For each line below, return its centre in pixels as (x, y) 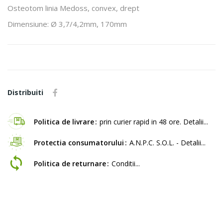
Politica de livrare (64, 121)
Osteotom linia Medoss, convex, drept (73, 8)
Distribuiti (25, 92)
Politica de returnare (70, 163)
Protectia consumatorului (79, 142)
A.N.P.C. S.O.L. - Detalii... (167, 142)
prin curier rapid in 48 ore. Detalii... (154, 121)
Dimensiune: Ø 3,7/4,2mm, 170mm (67, 24)
